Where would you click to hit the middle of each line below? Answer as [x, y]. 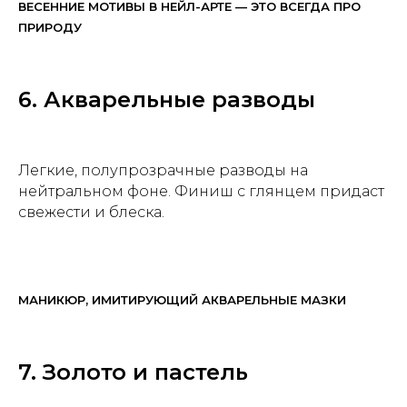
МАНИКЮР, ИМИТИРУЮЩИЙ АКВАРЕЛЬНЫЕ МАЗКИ [182, 300]
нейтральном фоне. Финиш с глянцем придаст [201, 192]
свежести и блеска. [91, 213]
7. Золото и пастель [133, 372]
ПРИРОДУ [50, 28]
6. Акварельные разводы [167, 100]
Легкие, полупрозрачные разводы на [163, 171]
